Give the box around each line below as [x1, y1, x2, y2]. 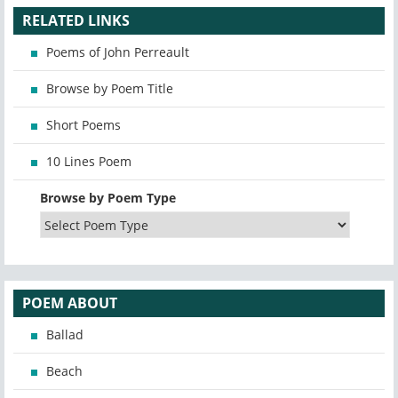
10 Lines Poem [46, 153, 131, 171]
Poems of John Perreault [46, 44, 189, 61]
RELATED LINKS [22, 11, 130, 31]
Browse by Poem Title [46, 80, 173, 98]
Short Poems [46, 116, 121, 134]
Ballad [46, 326, 84, 344]
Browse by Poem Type [40, 189, 176, 207]
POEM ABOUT [22, 293, 117, 314]
